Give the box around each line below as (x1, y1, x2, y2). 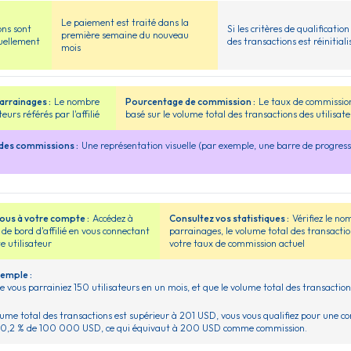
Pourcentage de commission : (125, 96, 256, 108)
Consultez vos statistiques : (168, 212, 289, 225)
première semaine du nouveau (60, 29, 189, 42)
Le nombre (54, 96, 100, 108)
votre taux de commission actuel (168, 237, 305, 250)
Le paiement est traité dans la (60, 16, 189, 29)
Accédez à (92, 212, 133, 225)
